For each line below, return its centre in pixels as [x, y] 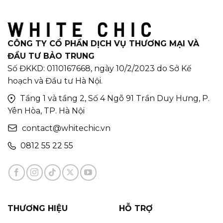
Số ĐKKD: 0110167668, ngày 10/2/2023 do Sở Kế [100, 68]
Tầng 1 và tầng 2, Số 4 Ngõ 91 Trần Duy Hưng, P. [114, 98]
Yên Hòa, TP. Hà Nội [46, 111]
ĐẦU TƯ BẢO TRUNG [51, 56]
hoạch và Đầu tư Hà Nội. [55, 81]
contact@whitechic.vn [66, 128]
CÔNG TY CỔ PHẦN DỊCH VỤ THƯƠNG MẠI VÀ [103, 43]
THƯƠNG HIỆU [38, 208]
